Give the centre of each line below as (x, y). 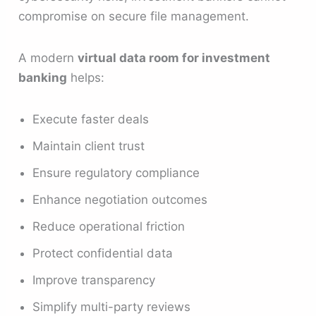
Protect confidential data (103, 254)
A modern (48, 58)
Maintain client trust (89, 146)
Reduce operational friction (109, 227)
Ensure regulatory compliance (116, 173)
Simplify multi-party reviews (112, 307)
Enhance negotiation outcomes (120, 200)
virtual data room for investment (174, 58)
